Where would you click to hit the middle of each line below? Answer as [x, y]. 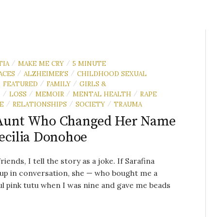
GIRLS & [93, 84]
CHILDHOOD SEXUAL [112, 73]
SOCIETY [90, 104]
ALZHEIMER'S [46, 73]
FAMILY [59, 84]
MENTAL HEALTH [102, 94]
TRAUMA [128, 104]
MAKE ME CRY [41, 63]
